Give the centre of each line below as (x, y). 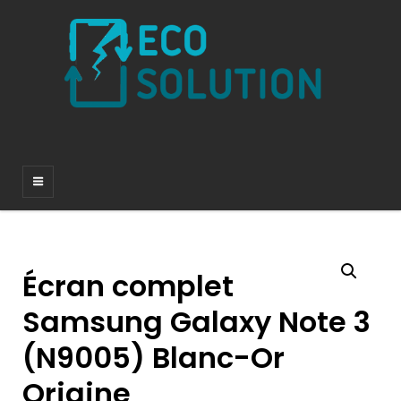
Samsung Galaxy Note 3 (196, 322)
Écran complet (128, 286)
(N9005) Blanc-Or (154, 358)
